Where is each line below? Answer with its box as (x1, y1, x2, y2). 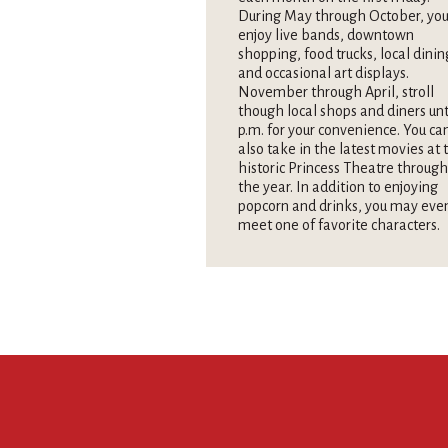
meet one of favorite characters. (238, 217, 440, 234)
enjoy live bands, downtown (238, 27, 414, 44)
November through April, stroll (238, 84, 434, 101)
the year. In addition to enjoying (238, 179, 438, 196)
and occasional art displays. (238, 65, 409, 82)
